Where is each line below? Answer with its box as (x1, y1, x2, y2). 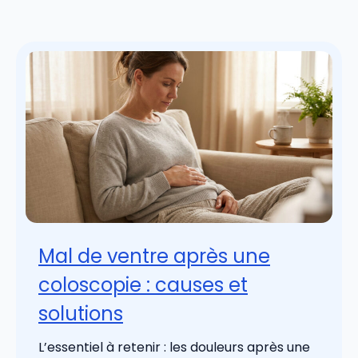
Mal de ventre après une (38, 242, 270, 269)
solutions (38, 300, 123, 327)
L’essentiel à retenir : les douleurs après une (38, 337, 310, 356)
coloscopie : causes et (38, 271, 248, 298)
